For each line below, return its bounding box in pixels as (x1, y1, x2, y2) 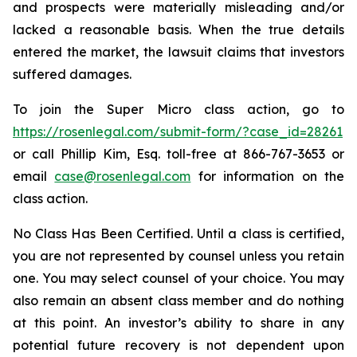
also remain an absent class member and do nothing (13, 292, 344, 308)
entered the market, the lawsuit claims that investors (13, 44, 344, 60)
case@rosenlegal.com (54, 168, 191, 184)
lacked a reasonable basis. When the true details (13, 22, 344, 37)
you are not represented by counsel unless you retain (13, 248, 344, 264)
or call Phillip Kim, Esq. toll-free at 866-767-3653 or (13, 146, 344, 162)
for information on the (190, 168, 345, 184)
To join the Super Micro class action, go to (13, 101, 344, 117)
